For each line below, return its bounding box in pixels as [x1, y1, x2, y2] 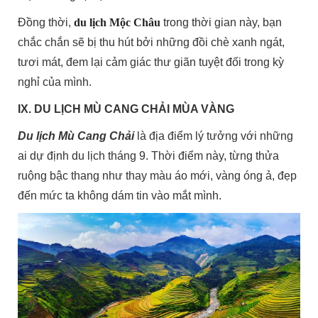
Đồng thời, [18, 16, 75, 29]
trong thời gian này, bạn [160, 16, 283, 29]
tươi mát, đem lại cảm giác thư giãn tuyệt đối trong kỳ [18, 56, 285, 69]
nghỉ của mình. [18, 76, 92, 89]
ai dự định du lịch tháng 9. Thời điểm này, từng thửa [18, 150, 280, 163]
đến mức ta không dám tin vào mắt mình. [18, 190, 222, 202]
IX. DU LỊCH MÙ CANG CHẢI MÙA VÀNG [18, 103, 235, 116]
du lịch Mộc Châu [74, 16, 161, 29]
